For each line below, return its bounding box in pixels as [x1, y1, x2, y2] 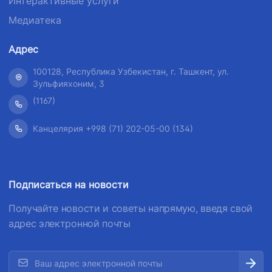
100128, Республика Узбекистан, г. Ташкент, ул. [33, 66, 229, 76]
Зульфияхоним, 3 [33, 78, 104, 89]
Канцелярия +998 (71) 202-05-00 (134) [33, 123, 193, 134]
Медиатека [8, 13, 61, 26]
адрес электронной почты [8, 217, 131, 229]
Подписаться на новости [8, 178, 129, 191]
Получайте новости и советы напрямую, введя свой [8, 202, 253, 214]
